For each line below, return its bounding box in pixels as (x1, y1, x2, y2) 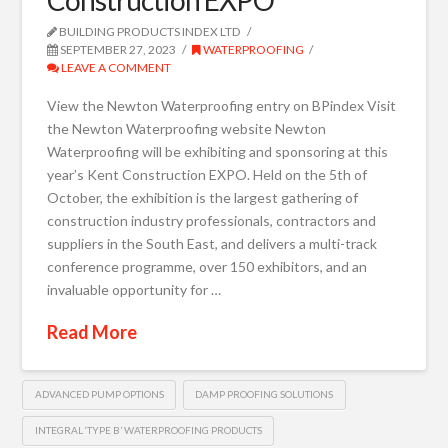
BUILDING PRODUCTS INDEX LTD (57, 23, 242, 39)
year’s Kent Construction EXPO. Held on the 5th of (47, 166, 368, 184)
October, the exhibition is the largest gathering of (47, 189, 359, 207)
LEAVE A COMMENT (59, 59, 172, 75)
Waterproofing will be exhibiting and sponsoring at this (47, 143, 389, 161)
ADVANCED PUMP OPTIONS (34, 388, 164, 401)
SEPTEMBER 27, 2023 (58, 41, 177, 57)
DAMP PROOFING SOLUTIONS (195, 388, 334, 401)
